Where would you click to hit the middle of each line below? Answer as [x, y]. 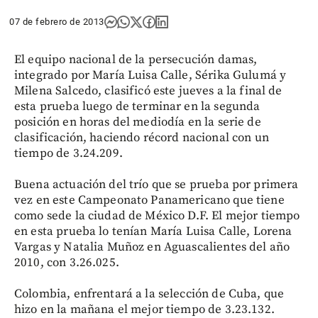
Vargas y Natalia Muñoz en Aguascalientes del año [152, 247]
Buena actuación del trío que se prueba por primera [157, 185]
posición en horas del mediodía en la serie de [138, 122]
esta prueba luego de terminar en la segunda [137, 106]
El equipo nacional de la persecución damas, [136, 60]
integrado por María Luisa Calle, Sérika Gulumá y [150, 75]
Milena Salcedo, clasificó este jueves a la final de [148, 91]
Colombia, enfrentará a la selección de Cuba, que [149, 294]
